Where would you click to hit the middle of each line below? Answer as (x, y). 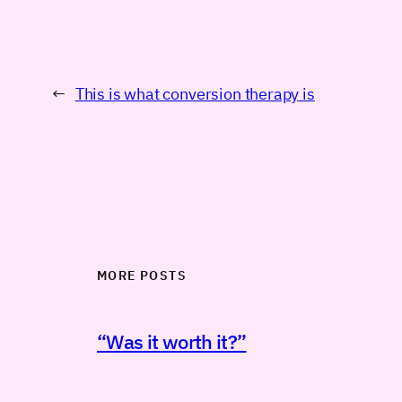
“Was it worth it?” (172, 341)
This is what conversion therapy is (195, 94)
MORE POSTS (142, 275)
